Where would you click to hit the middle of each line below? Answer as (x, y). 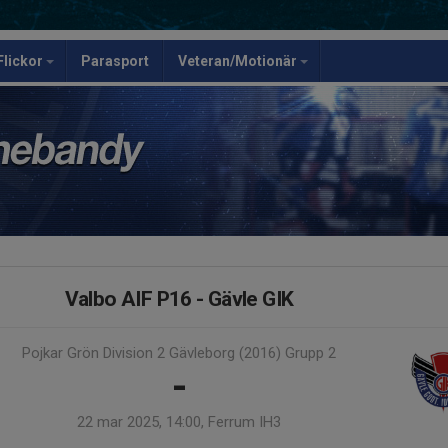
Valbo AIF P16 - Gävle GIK (179, 299)
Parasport (115, 61)
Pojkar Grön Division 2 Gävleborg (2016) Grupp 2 (179, 353)
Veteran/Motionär (239, 61)
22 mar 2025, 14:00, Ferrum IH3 (179, 422)
